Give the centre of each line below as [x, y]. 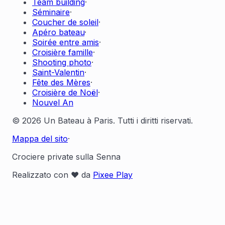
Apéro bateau [58, 32]
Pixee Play [113, 175]
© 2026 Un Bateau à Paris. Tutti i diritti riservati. [102, 121]
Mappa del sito [40, 139]
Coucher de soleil [65, 22]
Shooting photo [62, 63]
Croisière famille [63, 52]
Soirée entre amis [66, 42]
